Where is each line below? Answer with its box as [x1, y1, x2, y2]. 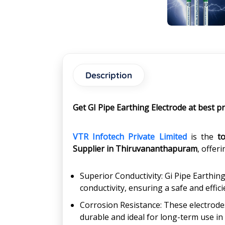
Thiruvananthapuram [116, 143, 197, 154]
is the [186, 131, 218, 142]
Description [85, 70, 132, 80]
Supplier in [73, 143, 114, 154]
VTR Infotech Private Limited [73, 131, 187, 142]
